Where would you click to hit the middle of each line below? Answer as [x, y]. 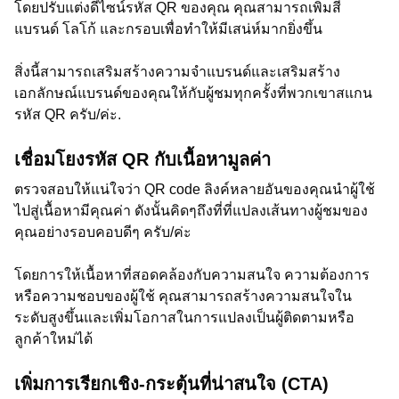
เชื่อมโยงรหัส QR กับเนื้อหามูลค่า [142, 159]
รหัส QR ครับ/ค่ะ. [68, 114]
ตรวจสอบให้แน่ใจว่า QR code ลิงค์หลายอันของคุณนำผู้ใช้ [195, 189]
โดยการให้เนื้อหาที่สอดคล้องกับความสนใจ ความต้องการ [192, 275]
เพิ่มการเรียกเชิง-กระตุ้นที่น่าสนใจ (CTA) [171, 384]
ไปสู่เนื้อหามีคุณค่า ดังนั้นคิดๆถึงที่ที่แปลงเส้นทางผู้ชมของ [191, 211]
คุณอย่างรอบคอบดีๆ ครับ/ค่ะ [103, 232]
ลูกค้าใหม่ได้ [53, 339]
